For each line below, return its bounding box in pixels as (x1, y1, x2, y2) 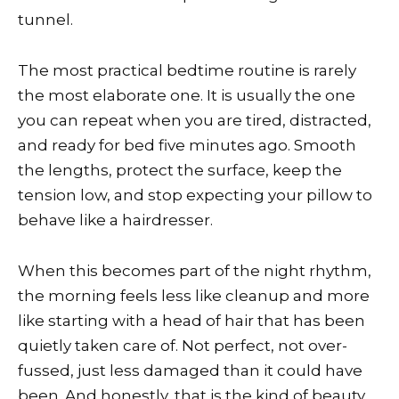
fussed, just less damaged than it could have (18, 361, 362, 379)
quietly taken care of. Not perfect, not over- (18, 336, 347, 354)
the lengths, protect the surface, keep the (18, 161, 342, 179)
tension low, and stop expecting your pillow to (18, 186, 372, 204)
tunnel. (18, 11, 73, 29)
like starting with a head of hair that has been (18, 311, 365, 330)
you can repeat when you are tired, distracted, (18, 111, 371, 129)
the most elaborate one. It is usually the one (18, 86, 355, 104)
